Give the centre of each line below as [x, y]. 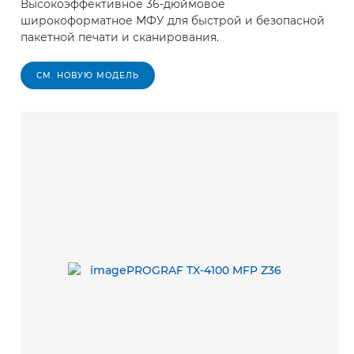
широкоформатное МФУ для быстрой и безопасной [173, 20]
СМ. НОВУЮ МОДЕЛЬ [88, 75]
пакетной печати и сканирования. [120, 37]
